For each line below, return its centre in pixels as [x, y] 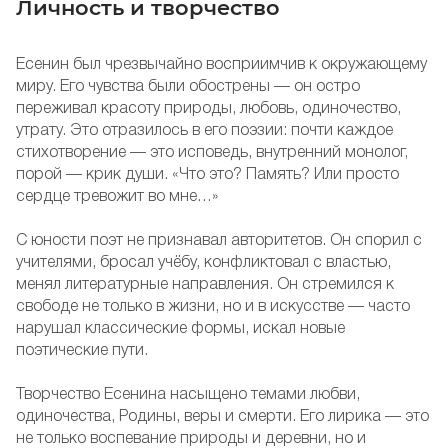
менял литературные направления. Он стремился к [205, 285]
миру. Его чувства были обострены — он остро [188, 87]
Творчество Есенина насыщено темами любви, [188, 395]
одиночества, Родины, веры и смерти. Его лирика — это [222, 417]
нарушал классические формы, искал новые [180, 329]
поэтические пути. [82, 351]
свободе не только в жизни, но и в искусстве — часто [213, 307]
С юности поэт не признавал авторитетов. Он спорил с [219, 241]
